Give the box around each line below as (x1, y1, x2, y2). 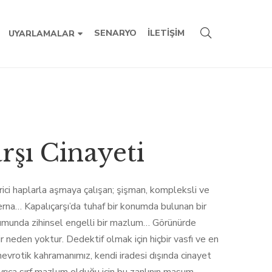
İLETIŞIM (147, 27, 185, 39)
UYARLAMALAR (8, 28, 75, 39)
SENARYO (93, 27, 137, 39)
